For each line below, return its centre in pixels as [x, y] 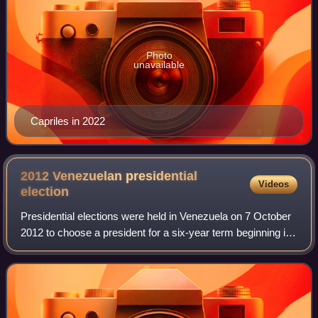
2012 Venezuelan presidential [109, 176]
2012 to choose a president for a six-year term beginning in [156, 232]
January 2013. [54, 248]
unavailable [159, 65]
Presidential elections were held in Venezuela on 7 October [156, 216]
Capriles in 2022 [68, 121]
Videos [273, 184]
